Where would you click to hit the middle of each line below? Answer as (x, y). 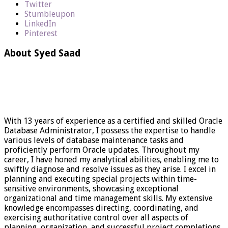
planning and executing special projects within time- (101, 179)
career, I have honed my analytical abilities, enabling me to (111, 159)
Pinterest (41, 34)
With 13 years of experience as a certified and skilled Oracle (113, 121)
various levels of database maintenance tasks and (94, 140)
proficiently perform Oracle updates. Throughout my (102, 150)
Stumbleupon (50, 14)
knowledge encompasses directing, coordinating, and (101, 208)
